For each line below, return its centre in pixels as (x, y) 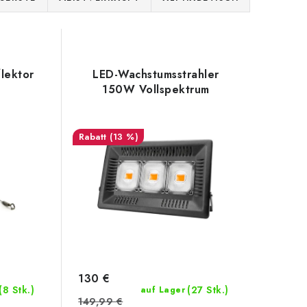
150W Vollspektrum (156, 89)
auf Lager (163, 290)
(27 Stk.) (208, 290)
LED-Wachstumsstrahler (156, 74)
